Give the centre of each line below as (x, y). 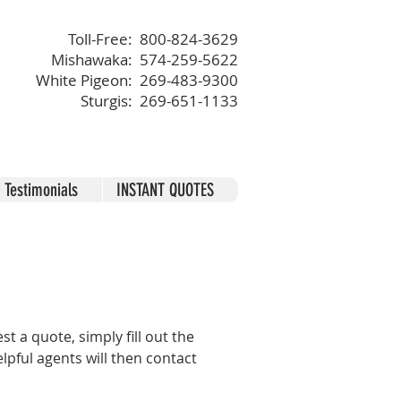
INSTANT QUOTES (165, 190)
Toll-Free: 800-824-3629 (153, 39)
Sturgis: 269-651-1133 (159, 101)
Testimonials (41, 190)
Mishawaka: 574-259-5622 (145, 60)
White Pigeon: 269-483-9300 (137, 80)
